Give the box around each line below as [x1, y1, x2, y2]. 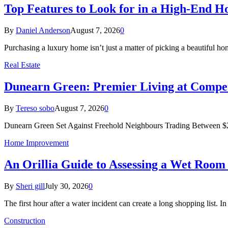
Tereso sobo [16, 103, 54, 112]
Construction [4, 216, 45, 225]
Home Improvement [4, 138, 69, 147]
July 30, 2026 [45, 181, 89, 190]
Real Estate [4, 61, 40, 70]
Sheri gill [16, 181, 45, 190]
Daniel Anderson [16, 26, 70, 35]
